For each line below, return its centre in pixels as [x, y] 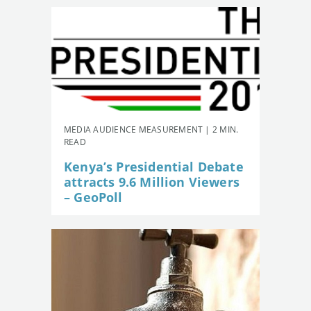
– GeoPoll [93, 197]
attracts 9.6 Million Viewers [152, 182]
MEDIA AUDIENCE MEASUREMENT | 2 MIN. [151, 129]
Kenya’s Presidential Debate [154, 166]
